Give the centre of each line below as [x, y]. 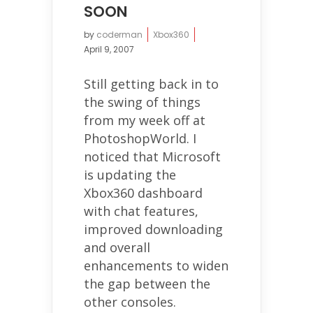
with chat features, [141, 211]
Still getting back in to [151, 84]
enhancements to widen [156, 265]
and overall [117, 247]
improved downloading [153, 229]
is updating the [130, 175]
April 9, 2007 [109, 49]
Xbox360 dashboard [143, 193]
